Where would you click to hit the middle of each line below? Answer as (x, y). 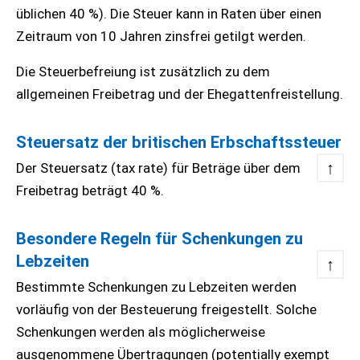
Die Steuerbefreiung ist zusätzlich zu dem (143, 72)
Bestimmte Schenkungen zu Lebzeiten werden (156, 287)
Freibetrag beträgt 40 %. (90, 190)
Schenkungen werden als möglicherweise (141, 332)
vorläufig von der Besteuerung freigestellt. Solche (166, 309)
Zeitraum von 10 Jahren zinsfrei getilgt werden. (163, 36)
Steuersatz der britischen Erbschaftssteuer (179, 142)
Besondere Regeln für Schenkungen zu (160, 239)
